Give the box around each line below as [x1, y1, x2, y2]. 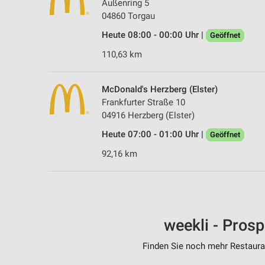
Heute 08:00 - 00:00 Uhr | [102, 30, 206, 41]
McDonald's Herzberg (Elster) [102, 84, 218, 95]
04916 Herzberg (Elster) [102, 110, 195, 121]
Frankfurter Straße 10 [102, 97, 185, 108]
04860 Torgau [102, 11, 155, 22]
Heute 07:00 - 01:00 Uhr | [102, 129, 206, 140]
